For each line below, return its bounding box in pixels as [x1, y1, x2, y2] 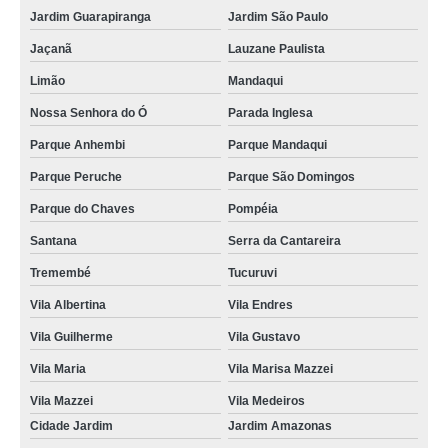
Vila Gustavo [227, 330, 300, 344]
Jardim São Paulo [227, 10, 328, 24]
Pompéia [227, 202, 278, 216]
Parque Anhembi [30, 138, 125, 152]
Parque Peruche [30, 170, 122, 184]
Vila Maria [30, 362, 86, 376]
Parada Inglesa [227, 106, 313, 120]
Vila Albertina [30, 298, 106, 312]
